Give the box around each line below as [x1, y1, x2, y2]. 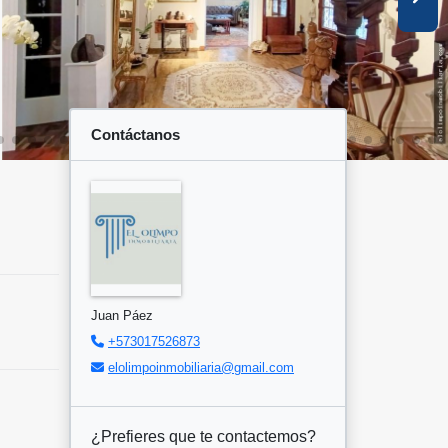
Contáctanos [91, 125, 180, 143]
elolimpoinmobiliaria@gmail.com [108, 359, 294, 375]
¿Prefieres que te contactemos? [91, 427, 316, 445]
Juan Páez [91, 307, 153, 323]
